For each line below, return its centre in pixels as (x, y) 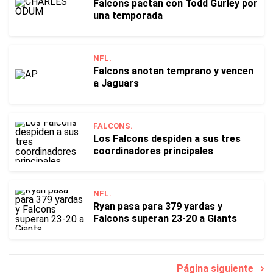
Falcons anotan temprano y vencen (173, 71)
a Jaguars (116, 83)
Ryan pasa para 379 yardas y (158, 206)
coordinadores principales (153, 151)
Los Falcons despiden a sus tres (167, 139)
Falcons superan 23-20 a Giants (165, 218)
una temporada (128, 16)
